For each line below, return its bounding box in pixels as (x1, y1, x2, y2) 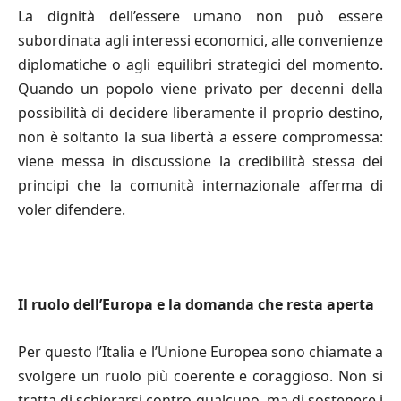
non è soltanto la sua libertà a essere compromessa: (18, 126, 383, 147)
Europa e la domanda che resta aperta (102, 294, 374, 314)
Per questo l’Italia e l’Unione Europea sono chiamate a (18, 341, 383, 362)
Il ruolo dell (18, 294, 99, 314)
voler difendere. (18, 199, 125, 219)
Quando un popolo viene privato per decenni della (18, 78, 383, 98)
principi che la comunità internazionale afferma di (18, 175, 383, 195)
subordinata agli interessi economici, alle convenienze (18, 30, 383, 50)
